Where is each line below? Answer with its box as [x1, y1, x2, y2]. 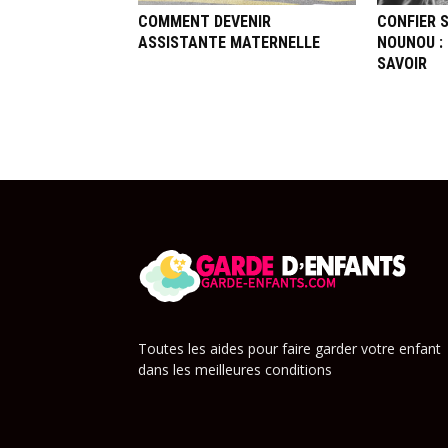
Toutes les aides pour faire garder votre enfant [138, 339, 441, 358]
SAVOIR [377, 54, 427, 73]
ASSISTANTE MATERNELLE [138, 33, 320, 52]
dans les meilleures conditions [138, 360, 332, 379]
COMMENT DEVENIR [138, 12, 271, 31]
